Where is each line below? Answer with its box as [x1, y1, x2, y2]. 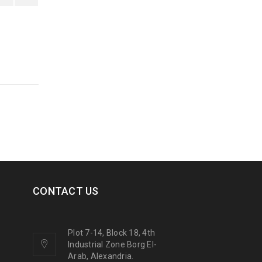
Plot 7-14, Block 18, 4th [68, 227, 155, 237]
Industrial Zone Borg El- [68, 239, 157, 249]
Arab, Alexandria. [68, 251, 134, 261]
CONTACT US [33, 184, 99, 197]
